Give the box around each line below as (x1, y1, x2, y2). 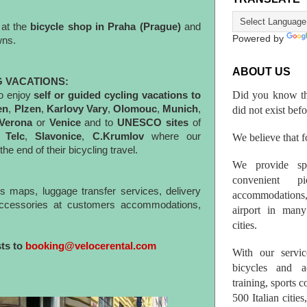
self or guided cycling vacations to (34, 90, 201, 101)
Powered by (232, 34, 286, 45)
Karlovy (46, 103, 84, 114)
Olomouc (112, 103, 157, 114)
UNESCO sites (117, 117, 189, 128)
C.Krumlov (92, 131, 144, 142)
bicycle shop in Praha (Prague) (30, 21, 181, 32)
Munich (162, 103, 198, 114)
